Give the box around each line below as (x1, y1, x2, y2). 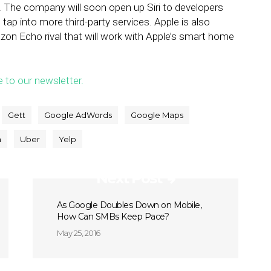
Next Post (96, 169, 162, 187)
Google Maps (131, 110, 183, 120)
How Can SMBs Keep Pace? (56, 211, 169, 222)
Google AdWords (44, 110, 112, 120)
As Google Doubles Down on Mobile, (56, 200, 202, 211)
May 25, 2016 (56, 228, 100, 238)
